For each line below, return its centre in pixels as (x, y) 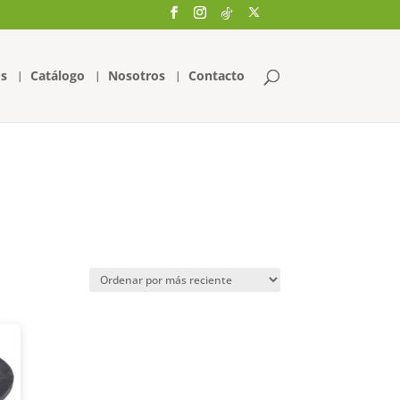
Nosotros (136, 75)
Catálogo (57, 75)
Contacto (216, 75)
